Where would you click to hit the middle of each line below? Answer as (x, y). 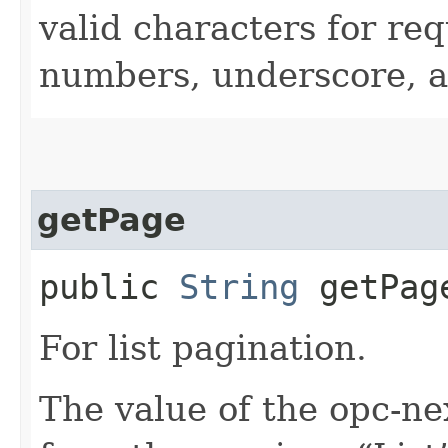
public (109, 286)
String (239, 286)
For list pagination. (203, 347)
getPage (111, 219)
